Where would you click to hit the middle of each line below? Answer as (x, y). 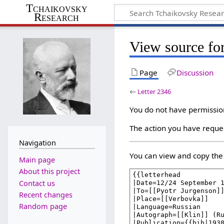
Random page (43, 206)
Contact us (37, 183)
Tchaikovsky (56, 8)
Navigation (37, 142)
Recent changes (45, 194)
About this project (49, 171)
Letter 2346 (154, 91)
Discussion (195, 72)
